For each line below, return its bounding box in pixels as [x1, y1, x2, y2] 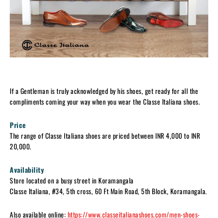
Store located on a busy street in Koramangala [10, 175, 134, 185]
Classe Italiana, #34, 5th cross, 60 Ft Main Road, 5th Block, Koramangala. [10, 185, 207, 196]
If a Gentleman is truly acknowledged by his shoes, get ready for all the [10, 85, 198, 96]
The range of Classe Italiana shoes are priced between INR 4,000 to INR [10, 130, 200, 141]
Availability [10, 164, 44, 175]
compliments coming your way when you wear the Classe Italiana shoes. [10, 96, 200, 107]
